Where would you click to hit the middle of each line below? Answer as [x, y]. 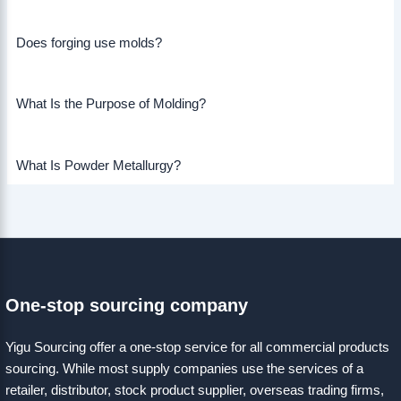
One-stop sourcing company [127, 305]
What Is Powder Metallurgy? [98, 165]
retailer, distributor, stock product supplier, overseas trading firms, [195, 390]
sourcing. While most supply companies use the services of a [184, 368]
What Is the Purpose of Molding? [111, 104]
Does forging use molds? [89, 43]
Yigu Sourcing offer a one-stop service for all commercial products [197, 347]
